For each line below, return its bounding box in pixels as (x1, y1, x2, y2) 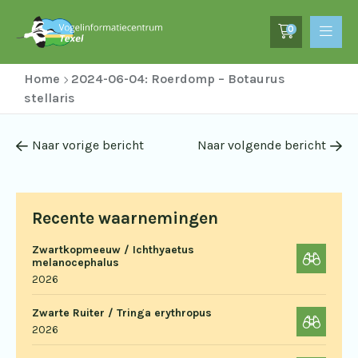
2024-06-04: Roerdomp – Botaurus (71, 71, 285, 86)
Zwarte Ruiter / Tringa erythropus (32, 306, 212, 320)
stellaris (24, 90, 75, 105)
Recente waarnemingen (32, 209, 218, 228)
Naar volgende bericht (197, 137, 326, 153)
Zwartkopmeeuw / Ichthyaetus (32, 243, 194, 257)
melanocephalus (32, 256, 119, 269)
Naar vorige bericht (32, 137, 144, 153)
